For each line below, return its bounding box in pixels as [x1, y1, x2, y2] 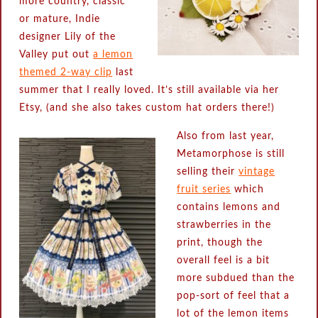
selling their [177, 167, 239, 177]
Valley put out [19, 50, 94, 60]
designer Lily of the [19, 32, 116, 43]
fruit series [177, 185, 231, 195]
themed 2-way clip [19, 67, 113, 78]
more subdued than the [177, 273, 295, 284]
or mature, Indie [19, 14, 101, 25]
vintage [238, 167, 275, 177]
